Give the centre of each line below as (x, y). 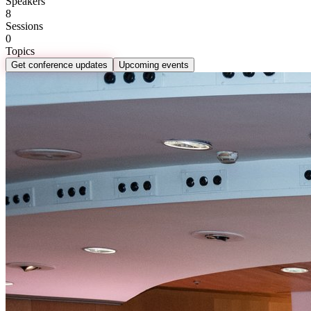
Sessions (24, 26)
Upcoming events (154, 65)
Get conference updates (59, 65)
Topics (20, 51)
